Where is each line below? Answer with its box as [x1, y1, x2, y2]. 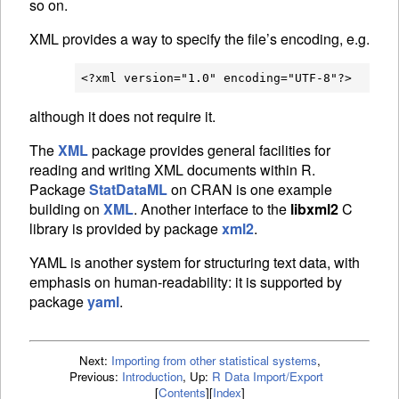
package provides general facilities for [88, 140, 330, 161]
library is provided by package [29, 218, 222, 240]
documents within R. [183, 159, 315, 181]
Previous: [69, 368, 122, 386]
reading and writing [29, 159, 154, 181]
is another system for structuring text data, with [67, 252, 360, 273]
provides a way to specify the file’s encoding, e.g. [59, 28, 370, 50]
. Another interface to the [134, 199, 290, 220]
